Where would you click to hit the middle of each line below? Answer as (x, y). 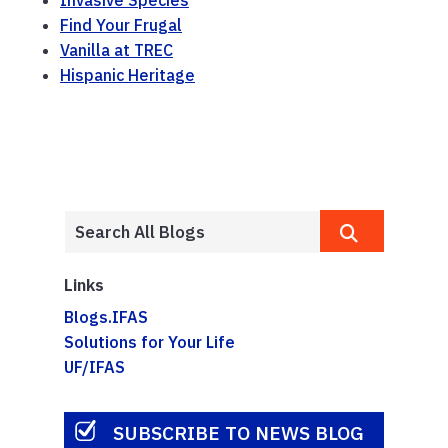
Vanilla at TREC (116, 49)
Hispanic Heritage (127, 74)
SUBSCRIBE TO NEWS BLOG (238, 432)
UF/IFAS (94, 366)
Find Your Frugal (121, 24)
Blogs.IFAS (106, 316)
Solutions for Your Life (149, 341)
